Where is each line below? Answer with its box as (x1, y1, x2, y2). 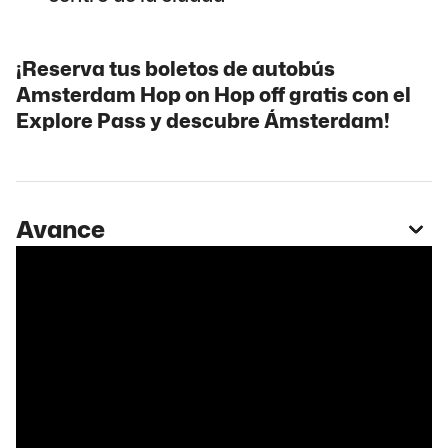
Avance (16, 212, 105, 247)
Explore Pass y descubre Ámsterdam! (16, 105, 390, 134)
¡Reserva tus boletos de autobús (16, 53, 335, 82)
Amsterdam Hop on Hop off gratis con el (16, 79, 411, 108)
